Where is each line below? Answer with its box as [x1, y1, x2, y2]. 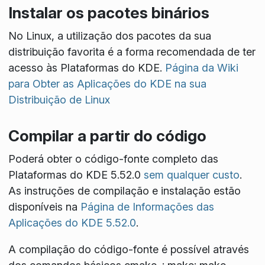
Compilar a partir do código [8, 126, 206, 145]
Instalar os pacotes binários [8, 3, 209, 22]
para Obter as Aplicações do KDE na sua [8, 77, 206, 91]
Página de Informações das [80, 201, 214, 214]
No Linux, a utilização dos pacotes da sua [8, 30, 211, 43]
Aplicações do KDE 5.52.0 [8, 216, 136, 230]
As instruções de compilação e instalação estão [8, 185, 241, 198]
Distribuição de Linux [8, 93, 110, 106]
